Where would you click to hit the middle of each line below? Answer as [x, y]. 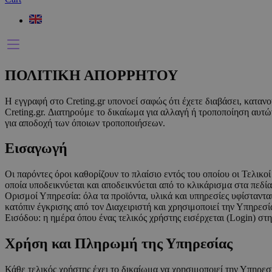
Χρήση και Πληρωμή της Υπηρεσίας [119, 244]
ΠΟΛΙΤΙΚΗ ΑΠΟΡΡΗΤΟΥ [91, 75]
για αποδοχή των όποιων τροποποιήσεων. [85, 123]
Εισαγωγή [36, 148]
